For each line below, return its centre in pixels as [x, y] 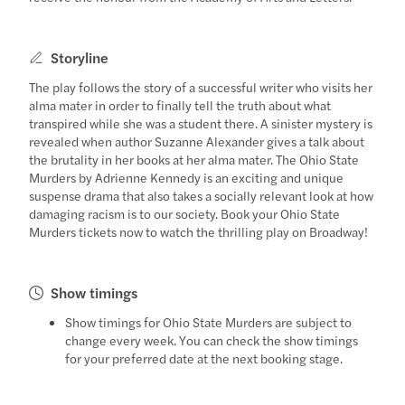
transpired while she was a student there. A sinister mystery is [201, 122]
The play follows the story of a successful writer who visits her [201, 86]
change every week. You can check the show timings [212, 339]
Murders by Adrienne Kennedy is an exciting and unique [187, 177]
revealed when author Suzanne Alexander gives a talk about [197, 141]
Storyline [80, 57]
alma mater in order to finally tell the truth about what [180, 104]
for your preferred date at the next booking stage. [204, 358]
